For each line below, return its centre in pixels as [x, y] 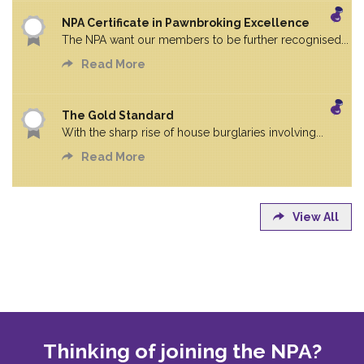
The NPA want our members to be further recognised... [205, 40]
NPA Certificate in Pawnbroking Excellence [186, 23]
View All [316, 217]
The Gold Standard [118, 116]
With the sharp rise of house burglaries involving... [193, 133]
